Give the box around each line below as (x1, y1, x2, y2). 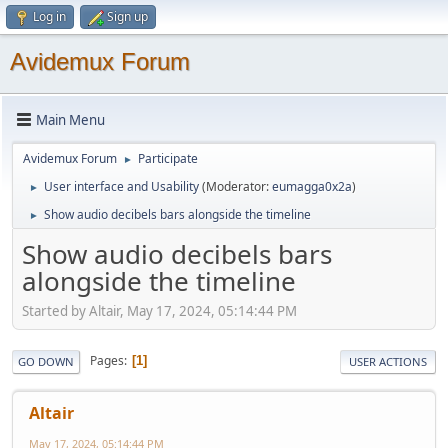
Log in (33, 8, 66, 25)
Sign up (107, 8, 148, 25)
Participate (138, 150, 198, 167)
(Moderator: (202, 178, 272, 195)
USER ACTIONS (349, 353, 427, 369)
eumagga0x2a (272, 178, 352, 195)
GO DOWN (18, 353, 74, 369)
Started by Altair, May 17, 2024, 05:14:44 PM (22, 301, 297, 320)
